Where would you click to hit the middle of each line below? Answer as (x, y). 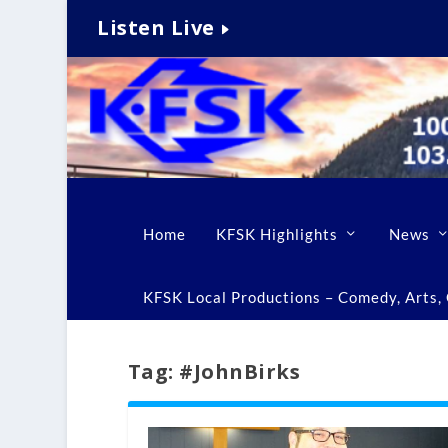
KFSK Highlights (276, 233)
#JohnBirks (240, 371)
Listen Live (156, 28)
